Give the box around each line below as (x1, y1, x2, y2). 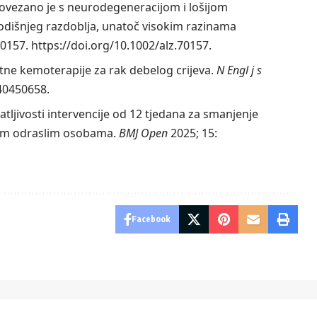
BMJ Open (118, 125, 168, 142)
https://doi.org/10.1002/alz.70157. (30, 38, 212, 54)
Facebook (132, 214, 171, 225)
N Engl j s (216, 62, 262, 79)
